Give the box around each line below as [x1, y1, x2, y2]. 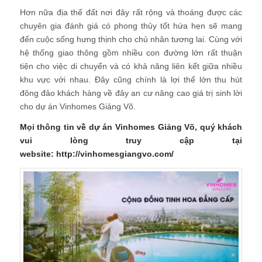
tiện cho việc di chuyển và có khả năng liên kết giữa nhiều [19, 61, 243, 71]
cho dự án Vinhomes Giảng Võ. [19, 102, 136, 112]
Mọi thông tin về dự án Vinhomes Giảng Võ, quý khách [19, 122, 243, 132]
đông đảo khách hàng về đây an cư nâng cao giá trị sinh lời [19, 88, 243, 98]
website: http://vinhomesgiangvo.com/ [19, 149, 174, 159]
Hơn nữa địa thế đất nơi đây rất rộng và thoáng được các [19, 8, 243, 18]
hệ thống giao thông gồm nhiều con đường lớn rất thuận [19, 48, 243, 58]
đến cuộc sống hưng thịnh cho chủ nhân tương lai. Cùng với [19, 35, 243, 44]
